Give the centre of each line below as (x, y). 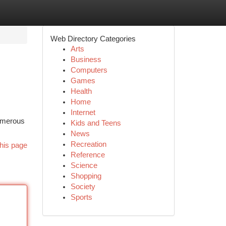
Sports (81, 197)
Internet (83, 112)
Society (83, 187)
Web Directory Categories (93, 39)
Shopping (86, 176)
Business (86, 60)
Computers (89, 70)
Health (81, 91)
